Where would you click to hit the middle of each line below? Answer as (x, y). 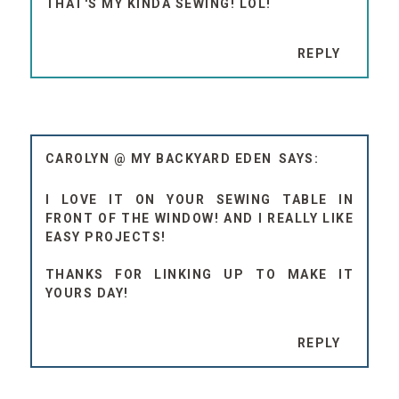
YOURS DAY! (87, 293)
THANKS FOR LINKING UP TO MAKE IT (199, 274)
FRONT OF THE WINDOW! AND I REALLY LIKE (199, 218)
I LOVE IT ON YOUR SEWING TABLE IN (199, 199)
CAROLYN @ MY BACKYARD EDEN (159, 158)
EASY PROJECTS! (106, 236)
